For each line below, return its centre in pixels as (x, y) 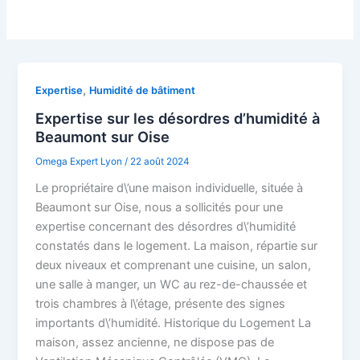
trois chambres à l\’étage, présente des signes (161, 303)
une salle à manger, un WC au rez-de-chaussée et (172, 284)
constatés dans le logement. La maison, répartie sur (177, 245)
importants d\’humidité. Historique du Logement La (174, 323)
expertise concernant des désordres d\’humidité (166, 226)
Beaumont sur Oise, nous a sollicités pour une (160, 207)
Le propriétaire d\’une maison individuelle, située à (170, 188)
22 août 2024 (160, 161)
